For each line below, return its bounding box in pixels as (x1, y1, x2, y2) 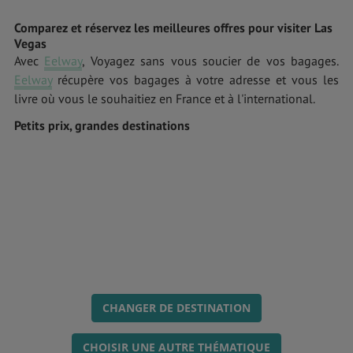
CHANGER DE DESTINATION (102, 299, 251, 315)
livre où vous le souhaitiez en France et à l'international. (14, 90, 315, 106)
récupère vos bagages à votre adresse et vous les (52, 71, 339, 87)
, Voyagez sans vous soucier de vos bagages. (82, 52, 339, 69)
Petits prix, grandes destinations (14, 117, 190, 133)
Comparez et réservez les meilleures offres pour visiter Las (14, 19, 333, 35)
